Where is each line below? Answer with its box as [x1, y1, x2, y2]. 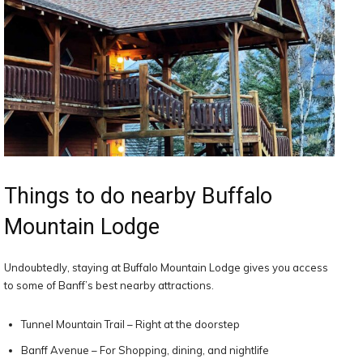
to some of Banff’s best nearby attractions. [4, 279, 214, 292]
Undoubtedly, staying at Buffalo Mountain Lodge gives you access [4, 261, 328, 274]
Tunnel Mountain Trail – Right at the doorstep [21, 318, 240, 331]
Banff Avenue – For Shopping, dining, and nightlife [21, 344, 269, 357]
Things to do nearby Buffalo [4, 183, 272, 209]
